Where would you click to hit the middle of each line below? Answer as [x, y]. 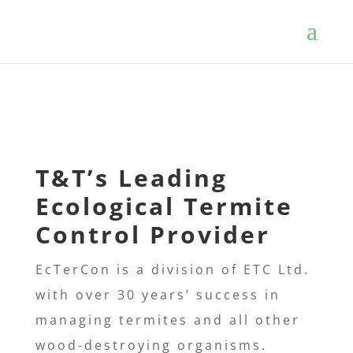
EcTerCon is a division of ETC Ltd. [172, 269]
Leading [168, 177]
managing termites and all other [167, 320]
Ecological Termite [164, 206]
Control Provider [152, 234]
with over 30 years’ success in [158, 294]
